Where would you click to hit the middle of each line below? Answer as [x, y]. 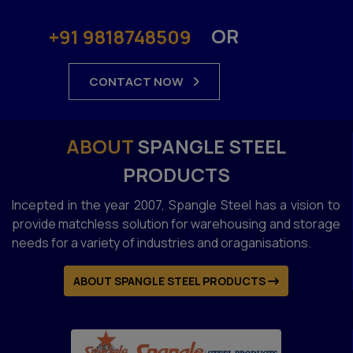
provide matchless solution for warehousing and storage [176, 223]
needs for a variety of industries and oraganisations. [162, 242]
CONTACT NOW [137, 81]
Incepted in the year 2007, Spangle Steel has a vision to [176, 204]
